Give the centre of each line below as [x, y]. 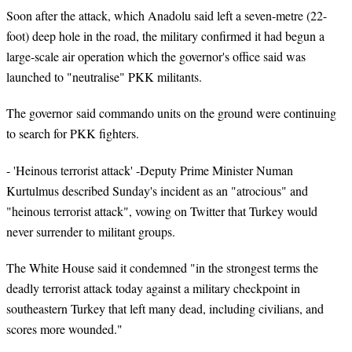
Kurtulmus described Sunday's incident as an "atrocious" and [157, 190]
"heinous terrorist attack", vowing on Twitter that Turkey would [162, 211]
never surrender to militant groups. [93, 231]
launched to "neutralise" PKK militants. [104, 77]
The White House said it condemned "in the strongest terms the [162, 267]
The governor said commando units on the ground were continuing [171, 113]
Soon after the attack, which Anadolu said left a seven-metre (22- [167, 16]
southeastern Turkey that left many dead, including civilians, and [165, 308]
